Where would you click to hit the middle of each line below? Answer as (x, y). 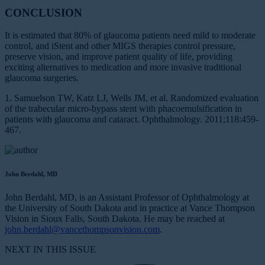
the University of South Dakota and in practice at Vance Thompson (130, 208)
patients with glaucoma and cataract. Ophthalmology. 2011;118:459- (132, 119)
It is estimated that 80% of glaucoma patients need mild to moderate (130, 35)
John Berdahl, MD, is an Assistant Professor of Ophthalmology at (127, 198)
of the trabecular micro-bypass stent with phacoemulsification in (123, 109)
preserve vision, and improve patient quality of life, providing (119, 57)
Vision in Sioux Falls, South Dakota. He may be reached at (115, 219)
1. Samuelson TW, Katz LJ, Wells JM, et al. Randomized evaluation (132, 98)
